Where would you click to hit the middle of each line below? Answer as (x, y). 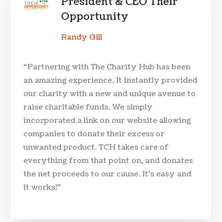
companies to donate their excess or (94, 134)
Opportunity (94, 17)
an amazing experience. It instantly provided (111, 80)
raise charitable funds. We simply (88, 107)
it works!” (42, 187)
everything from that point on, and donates (108, 161)
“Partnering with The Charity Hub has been (107, 67)
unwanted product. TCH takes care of (96, 147)
